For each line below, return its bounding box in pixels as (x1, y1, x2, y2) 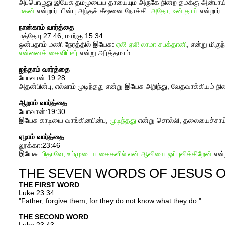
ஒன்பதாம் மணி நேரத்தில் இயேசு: (18, 40, 116, 49)
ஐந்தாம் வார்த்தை (18, 65, 70, 74)
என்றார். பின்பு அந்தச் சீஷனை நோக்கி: (34, 7, 151, 15)
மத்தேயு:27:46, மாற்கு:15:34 (18, 32, 103, 40)
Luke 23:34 (18, 189, 54, 197)
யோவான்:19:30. (18, 107, 67, 116)
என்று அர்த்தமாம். (77, 49, 132, 57)
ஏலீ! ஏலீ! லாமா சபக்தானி (116, 40, 187, 49)
